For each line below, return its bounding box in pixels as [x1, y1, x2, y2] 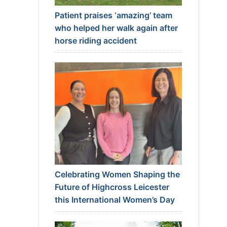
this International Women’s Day [54, 194, 175, 205]
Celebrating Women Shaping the [54, 169, 180, 179]
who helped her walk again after [54, 22, 178, 33]
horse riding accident [54, 35, 137, 46]
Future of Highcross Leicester [54, 181, 169, 192]
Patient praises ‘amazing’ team [54, 10, 172, 20]
